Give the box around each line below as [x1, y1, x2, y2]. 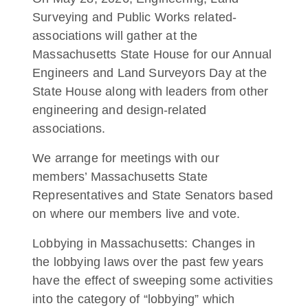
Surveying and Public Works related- [32, 10, 237, 24]
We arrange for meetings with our [32, 151, 219, 165]
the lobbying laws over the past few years [32, 255, 264, 269]
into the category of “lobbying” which [32, 292, 235, 306]
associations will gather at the [32, 29, 198, 43]
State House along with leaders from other [32, 85, 269, 98]
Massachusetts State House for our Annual [32, 47, 272, 61]
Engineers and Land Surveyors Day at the [32, 66, 267, 80]
